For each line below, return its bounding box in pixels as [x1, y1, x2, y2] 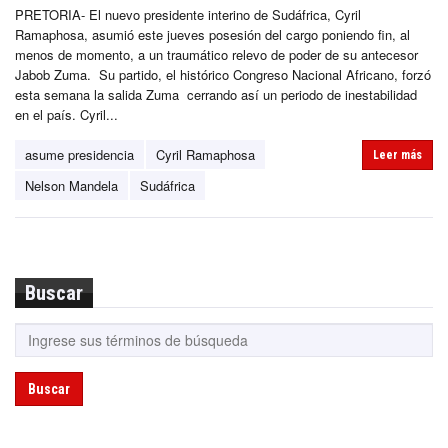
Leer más [373, 147, 422, 162]
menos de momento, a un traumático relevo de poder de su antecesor [15, 44, 418, 64]
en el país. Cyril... [15, 104, 118, 124]
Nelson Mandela [25, 175, 118, 195]
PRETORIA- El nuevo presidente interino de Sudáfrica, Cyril [15, 4, 361, 24]
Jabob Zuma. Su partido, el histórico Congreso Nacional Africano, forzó [15, 64, 431, 84]
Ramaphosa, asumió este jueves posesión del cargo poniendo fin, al [15, 24, 410, 44]
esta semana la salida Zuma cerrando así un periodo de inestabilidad [15, 84, 417, 104]
